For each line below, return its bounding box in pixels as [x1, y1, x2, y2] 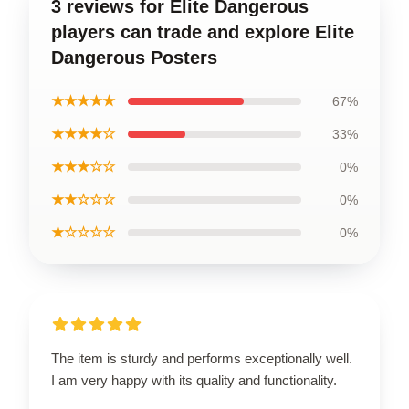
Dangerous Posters [51, 47, 217, 68]
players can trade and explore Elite [51, 22, 354, 42]
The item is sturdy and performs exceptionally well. [51, 351, 352, 366]
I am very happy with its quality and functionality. [51, 372, 337, 388]
